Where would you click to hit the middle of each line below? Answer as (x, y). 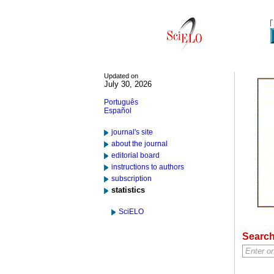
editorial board (135, 155)
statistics (128, 190)
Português (121, 102)
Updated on (121, 76)
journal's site (132, 132)
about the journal (139, 144)
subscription (131, 179)
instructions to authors (148, 167)
